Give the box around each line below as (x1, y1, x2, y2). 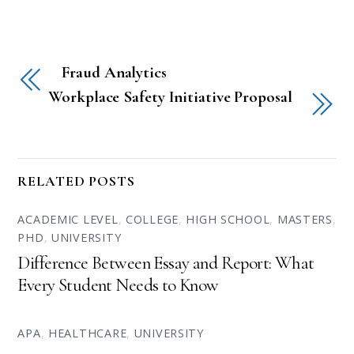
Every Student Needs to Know (17, 274, 219, 297)
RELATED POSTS (17, 172, 135, 190)
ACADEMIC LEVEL (17, 211, 119, 227)
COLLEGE (125, 211, 179, 227)
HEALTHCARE (48, 326, 127, 341)
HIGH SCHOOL (186, 211, 270, 227)
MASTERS (277, 211, 333, 227)
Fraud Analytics (62, 62, 167, 83)
